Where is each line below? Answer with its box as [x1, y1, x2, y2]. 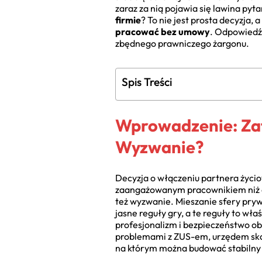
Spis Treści [122, 75, 172, 89]
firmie [115, 14, 141, 26]
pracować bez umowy [115, 26, 210, 37]
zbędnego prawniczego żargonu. [115, 37, 249, 49]
